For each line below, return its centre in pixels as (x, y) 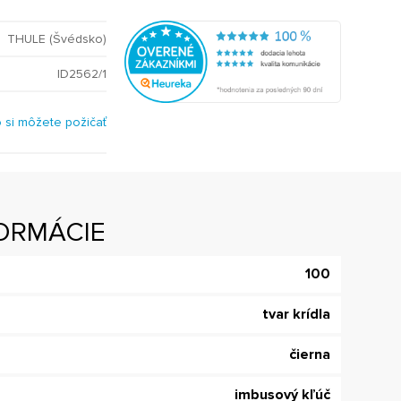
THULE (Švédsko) (56, 39)
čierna (309, 354)
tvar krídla (296, 314)
